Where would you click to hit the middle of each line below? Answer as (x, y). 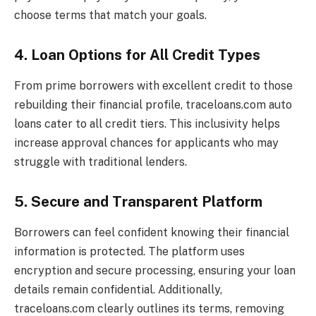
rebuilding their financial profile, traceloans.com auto (153, 105)
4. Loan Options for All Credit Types (137, 55)
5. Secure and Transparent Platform (138, 201)
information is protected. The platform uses (129, 252)
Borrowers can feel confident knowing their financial (152, 233)
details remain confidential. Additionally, (118, 290)
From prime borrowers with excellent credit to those (153, 86)
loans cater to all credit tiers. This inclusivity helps (147, 124)
